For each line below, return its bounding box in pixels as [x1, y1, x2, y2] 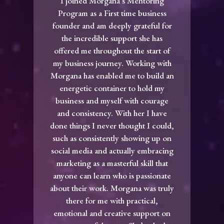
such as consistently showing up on [52, 132, 171, 143]
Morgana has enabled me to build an [50, 69, 174, 81]
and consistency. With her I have [57, 107, 167, 118]
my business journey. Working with [52, 57, 171, 68]
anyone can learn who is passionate [53, 169, 171, 181]
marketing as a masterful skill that [56, 157, 168, 168]
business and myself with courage [55, 94, 168, 106]
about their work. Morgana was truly [50, 182, 174, 193]
